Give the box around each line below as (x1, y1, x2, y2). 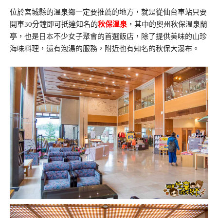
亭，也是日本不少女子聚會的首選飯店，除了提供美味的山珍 (10, 33, 207, 41)
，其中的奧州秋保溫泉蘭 (127, 20, 207, 29)
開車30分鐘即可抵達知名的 (10, 20, 98, 29)
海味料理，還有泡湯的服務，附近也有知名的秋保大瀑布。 (10, 45, 200, 53)
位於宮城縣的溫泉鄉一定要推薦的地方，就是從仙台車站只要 (10, 8, 207, 17)
